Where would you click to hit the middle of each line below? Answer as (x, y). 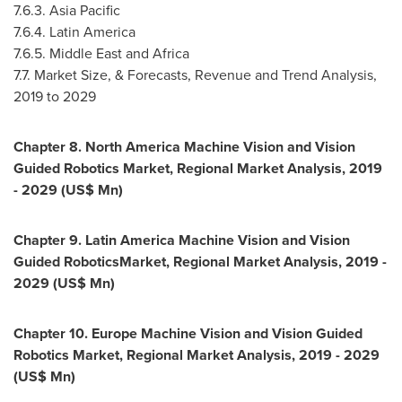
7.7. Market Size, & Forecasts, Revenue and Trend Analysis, (195, 75)
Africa (171, 53)
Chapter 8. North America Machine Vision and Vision (184, 147)
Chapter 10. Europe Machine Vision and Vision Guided (188, 333)
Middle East (86, 53)
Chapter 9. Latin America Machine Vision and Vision (182, 240)
